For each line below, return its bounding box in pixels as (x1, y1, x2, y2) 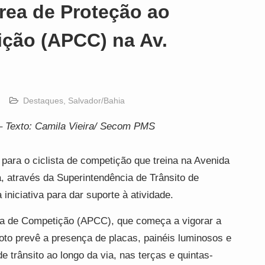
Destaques (23, 96, 63, 105)
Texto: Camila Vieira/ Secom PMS (5, 121, 155, 132)
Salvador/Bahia (68, 96, 125, 105)
